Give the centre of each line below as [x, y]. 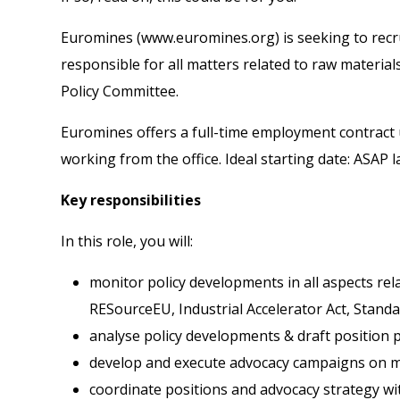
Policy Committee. [120, 91]
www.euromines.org [208, 37]
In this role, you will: [127, 241]
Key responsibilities [131, 200]
